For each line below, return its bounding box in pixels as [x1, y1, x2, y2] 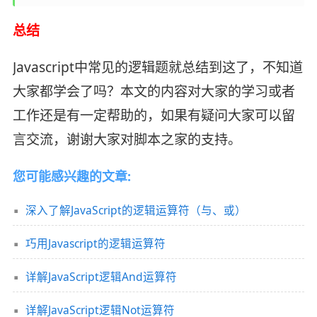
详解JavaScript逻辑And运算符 [25, 268, 177, 284]
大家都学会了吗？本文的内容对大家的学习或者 [12, 82, 295, 101]
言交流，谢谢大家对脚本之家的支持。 [12, 130, 241, 149]
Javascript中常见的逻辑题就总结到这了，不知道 [12, 58, 303, 77]
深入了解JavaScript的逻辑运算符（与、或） [25, 202, 246, 218]
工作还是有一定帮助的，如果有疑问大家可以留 [12, 106, 295, 125]
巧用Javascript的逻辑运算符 [25, 235, 166, 251]
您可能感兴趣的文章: [12, 168, 131, 185]
